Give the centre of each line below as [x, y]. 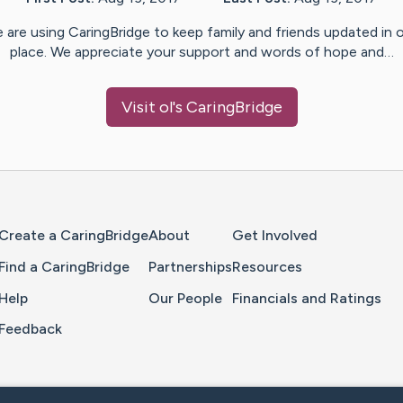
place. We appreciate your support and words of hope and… [201, 52]
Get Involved [275, 236]
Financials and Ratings [307, 298]
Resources [267, 266]
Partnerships [190, 266]
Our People [185, 298]
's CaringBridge [227, 107]
